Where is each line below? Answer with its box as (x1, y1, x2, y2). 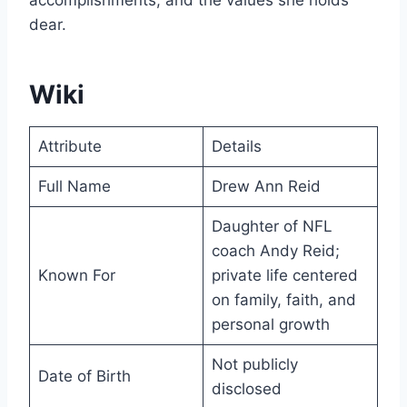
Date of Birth (37, 367, 131, 386)
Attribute (37, 137, 102, 156)
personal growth (211, 315, 330, 334)
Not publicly (211, 355, 298, 374)
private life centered (211, 266, 358, 285)
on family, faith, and (211, 291, 356, 310)
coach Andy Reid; (211, 242, 340, 261)
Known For (37, 266, 115, 285)
